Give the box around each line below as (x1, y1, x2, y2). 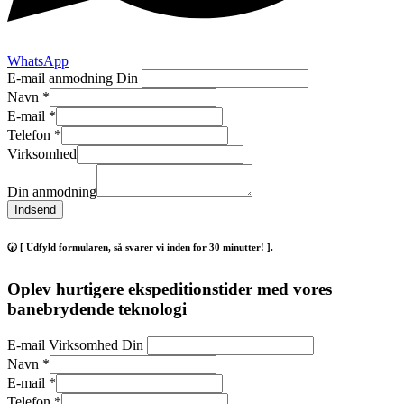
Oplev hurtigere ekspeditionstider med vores (7, 280, 332, 299)
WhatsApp (7, 52, 69, 69)
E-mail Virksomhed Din (7, 337, 143, 353)
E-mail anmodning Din (7, 69, 138, 86)
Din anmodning (7, 183, 96, 199)
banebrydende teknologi (7, 299, 187, 319)
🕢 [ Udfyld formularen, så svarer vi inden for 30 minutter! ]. (7, 242, 273, 253)
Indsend (14, 202, 56, 216)
